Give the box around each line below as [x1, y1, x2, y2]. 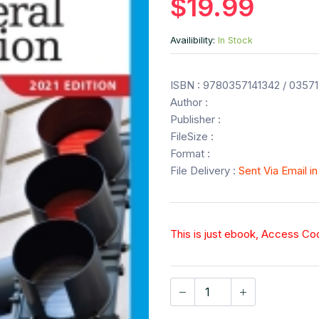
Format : [170, 147, 210, 161]
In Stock [218, 35, 253, 46]
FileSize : [170, 130, 214, 144]
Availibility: [170, 35, 218, 46]
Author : [170, 95, 208, 110]
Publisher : [170, 113, 221, 127]
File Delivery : [170, 164, 239, 178]
